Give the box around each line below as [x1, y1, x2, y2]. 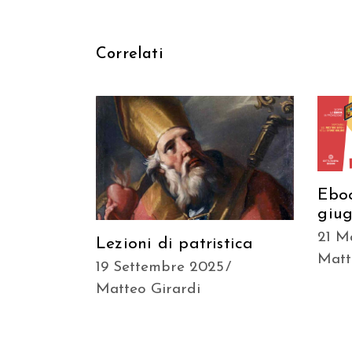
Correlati [96, 46, 163, 63]
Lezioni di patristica [96, 235, 254, 252]
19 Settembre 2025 [96, 259, 224, 275]
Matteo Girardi [96, 281, 200, 297]
